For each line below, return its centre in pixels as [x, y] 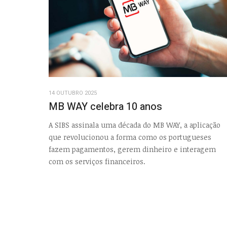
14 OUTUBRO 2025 [73, 93]
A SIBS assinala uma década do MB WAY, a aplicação [135, 125]
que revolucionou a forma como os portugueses [130, 137]
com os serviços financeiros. [97, 162]
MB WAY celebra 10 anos [105, 106]
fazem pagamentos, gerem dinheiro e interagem [132, 149]
